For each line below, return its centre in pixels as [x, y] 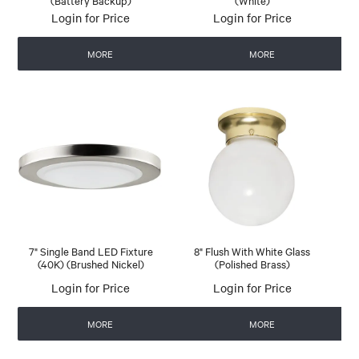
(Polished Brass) [252, 264]
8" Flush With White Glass [252, 251]
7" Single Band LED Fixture [91, 251]
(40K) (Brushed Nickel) [91, 264]
